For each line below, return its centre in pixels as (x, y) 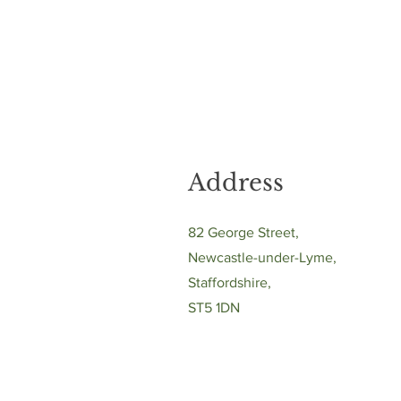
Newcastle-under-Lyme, (262, 257)
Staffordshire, (231, 282)
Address (236, 183)
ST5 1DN (214, 307)
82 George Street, (245, 232)
